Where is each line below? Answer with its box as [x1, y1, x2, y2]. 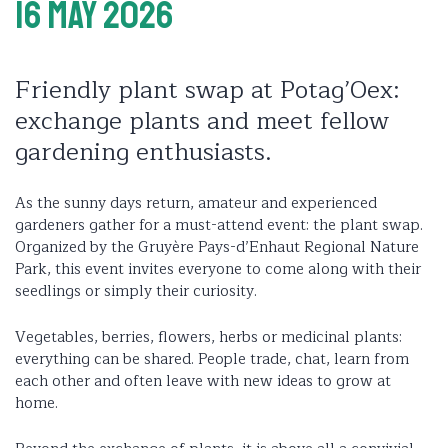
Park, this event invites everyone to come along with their [15, 257, 421, 283]
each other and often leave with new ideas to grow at [15, 369, 391, 395]
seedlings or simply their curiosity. [15, 279, 257, 305]
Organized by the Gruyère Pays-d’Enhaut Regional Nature [15, 235, 419, 261]
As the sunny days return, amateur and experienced [15, 191, 377, 217]
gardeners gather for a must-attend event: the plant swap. [15, 213, 423, 239]
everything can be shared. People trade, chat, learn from [15, 347, 409, 373]
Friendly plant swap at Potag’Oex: [15, 70, 400, 111]
